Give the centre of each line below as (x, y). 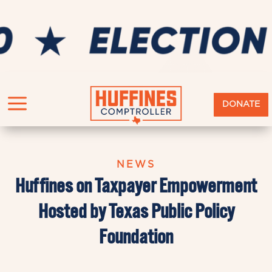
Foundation (136, 236)
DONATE (241, 105)
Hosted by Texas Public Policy (136, 211)
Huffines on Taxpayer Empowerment (136, 185)
